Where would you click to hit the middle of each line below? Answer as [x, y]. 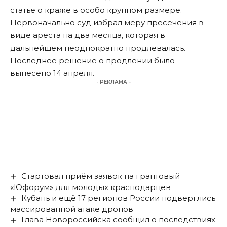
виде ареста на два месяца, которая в [88, 35]
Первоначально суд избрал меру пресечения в [107, 23]
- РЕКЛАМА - [113, 82]
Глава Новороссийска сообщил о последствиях [119, 220]
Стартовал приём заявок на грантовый [101, 176]
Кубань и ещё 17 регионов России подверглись [119, 198]
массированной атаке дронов [72, 209]
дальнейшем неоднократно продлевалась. [98, 48]
